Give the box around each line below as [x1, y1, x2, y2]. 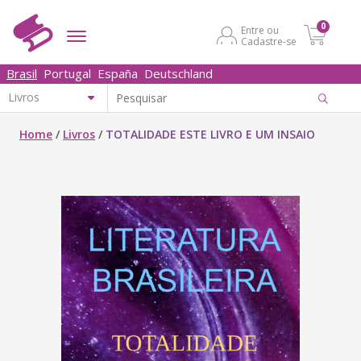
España [98, 65, 138, 81]
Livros [63, 127, 95, 142]
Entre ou [241, 23, 279, 37]
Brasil [6, 65, 37, 81]
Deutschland [144, 65, 213, 81]
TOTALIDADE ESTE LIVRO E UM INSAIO [106, 127, 315, 142]
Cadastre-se [241, 35, 297, 48]
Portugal [44, 65, 91, 81]
